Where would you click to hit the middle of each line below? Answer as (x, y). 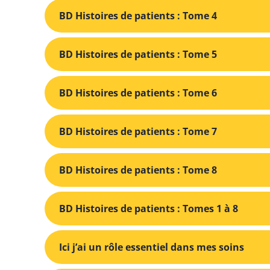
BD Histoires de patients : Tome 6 (138, 93)
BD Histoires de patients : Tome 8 (138, 170)
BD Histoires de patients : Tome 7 (138, 131)
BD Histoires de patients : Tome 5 (138, 54)
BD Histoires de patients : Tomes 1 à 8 (149, 208)
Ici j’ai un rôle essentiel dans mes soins (152, 247)
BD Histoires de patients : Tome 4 (138, 15)
